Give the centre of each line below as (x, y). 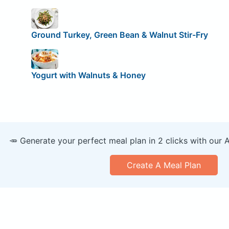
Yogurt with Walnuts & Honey (88, 75)
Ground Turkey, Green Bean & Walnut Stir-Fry (119, 35)
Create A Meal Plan (164, 165)
